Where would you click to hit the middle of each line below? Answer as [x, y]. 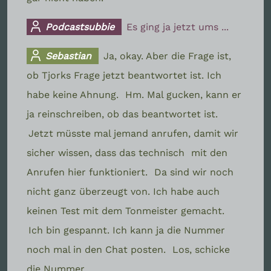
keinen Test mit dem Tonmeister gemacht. [126, 211]
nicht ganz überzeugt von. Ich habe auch [123, 191]
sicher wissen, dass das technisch [107, 152]
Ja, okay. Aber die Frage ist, [168, 56]
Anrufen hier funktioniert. [89, 172]
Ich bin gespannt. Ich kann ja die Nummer [127, 230]
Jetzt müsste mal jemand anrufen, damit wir [133, 133]
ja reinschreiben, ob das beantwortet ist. [122, 114]
